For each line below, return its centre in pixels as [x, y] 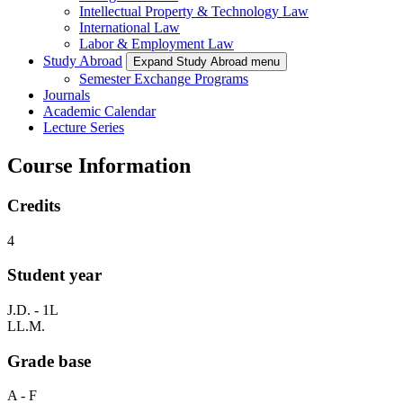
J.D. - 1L [33, 310]
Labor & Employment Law [157, 44]
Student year [54, 275]
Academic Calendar [99, 112]
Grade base [49, 361]
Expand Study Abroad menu [206, 62]
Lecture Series [84, 128]
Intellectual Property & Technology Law [194, 12]
